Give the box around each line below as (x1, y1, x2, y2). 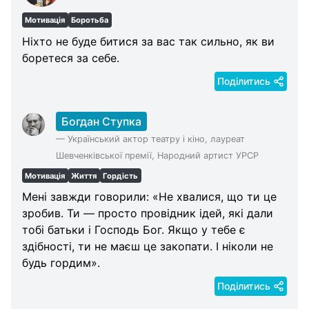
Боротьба (71, 14, 109, 25)
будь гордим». (22, 256, 100, 270)
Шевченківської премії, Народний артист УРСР (55, 150, 259, 161)
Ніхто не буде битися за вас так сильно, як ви (22, 34, 275, 48)
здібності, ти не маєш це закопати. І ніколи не (22, 239, 273, 254)
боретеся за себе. (22, 50, 119, 65)
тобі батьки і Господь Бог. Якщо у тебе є (22, 223, 246, 237)
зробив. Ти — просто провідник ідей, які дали (22, 206, 273, 221)
